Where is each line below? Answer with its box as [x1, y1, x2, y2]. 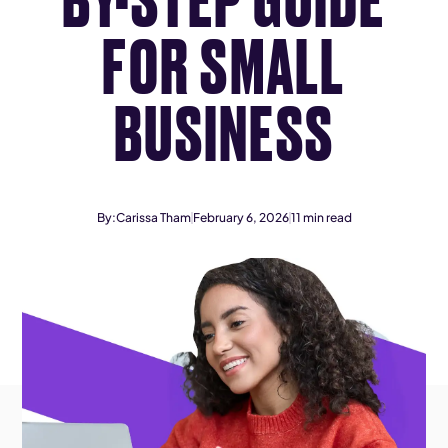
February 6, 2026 [192, 210, 289, 225]
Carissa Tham [115, 210, 191, 225]
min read [300, 210, 352, 225]
